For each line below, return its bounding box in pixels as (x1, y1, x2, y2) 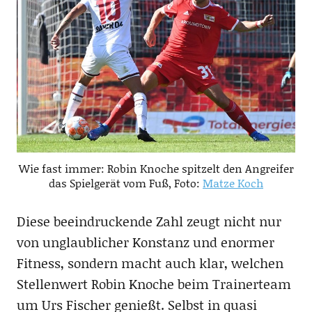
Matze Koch (203, 174, 263, 191)
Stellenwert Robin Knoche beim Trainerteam (16, 274, 291, 293)
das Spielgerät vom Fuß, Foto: (49, 174, 203, 191)
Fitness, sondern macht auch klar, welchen (16, 253, 283, 272)
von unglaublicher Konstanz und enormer (16, 232, 274, 251)
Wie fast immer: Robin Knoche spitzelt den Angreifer (18, 159, 294, 176)
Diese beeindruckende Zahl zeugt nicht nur (16, 211, 281, 231)
